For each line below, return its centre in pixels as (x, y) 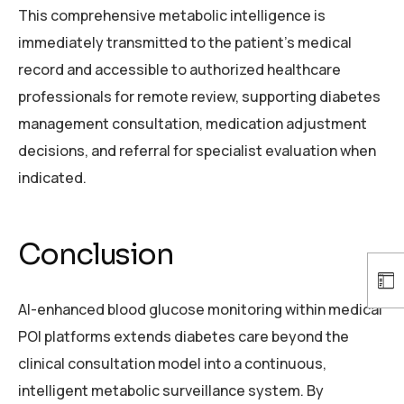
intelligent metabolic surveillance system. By (171, 391)
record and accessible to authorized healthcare (179, 69)
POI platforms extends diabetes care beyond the (184, 337)
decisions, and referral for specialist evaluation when (197, 150)
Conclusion (96, 254)
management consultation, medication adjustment (193, 123)
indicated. (52, 177)
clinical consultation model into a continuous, (172, 364)
